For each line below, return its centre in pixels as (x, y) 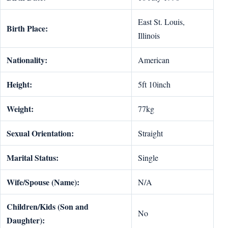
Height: (19, 84)
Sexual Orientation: (40, 133)
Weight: (20, 109)
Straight (150, 133)
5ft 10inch (154, 84)
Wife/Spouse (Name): (43, 182)
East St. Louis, (161, 22)
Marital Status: (33, 158)
